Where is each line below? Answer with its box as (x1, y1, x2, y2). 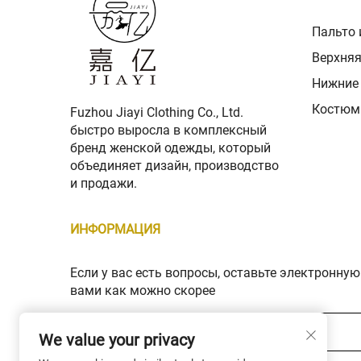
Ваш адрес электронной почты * (81, 322, 268, 338)
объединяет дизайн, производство (70, 158, 279, 174)
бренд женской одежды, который (70, 140, 271, 156)
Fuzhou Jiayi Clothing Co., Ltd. (70, 105, 243, 121)
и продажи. (70, 176, 137, 192)
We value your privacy (39, 330, 194, 350)
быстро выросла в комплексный (70, 122, 267, 139)
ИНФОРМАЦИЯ (70, 222, 160, 238)
